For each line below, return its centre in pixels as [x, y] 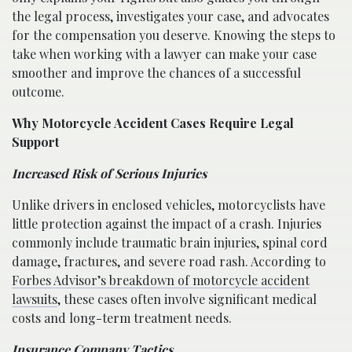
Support [35, 141]
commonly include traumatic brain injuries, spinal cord [170, 242]
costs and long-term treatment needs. [122, 317]
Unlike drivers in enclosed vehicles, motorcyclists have [169, 204]
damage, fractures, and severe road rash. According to [169, 261]
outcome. [38, 91]
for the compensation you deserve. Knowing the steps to [174, 35]
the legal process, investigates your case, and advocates [170, 16]
